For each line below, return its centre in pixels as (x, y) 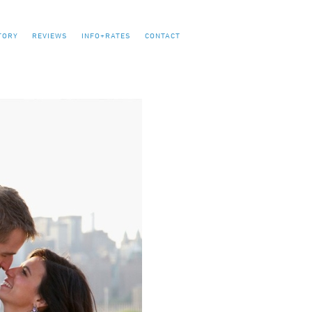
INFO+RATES (106, 35)
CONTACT (163, 35)
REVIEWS (50, 35)
